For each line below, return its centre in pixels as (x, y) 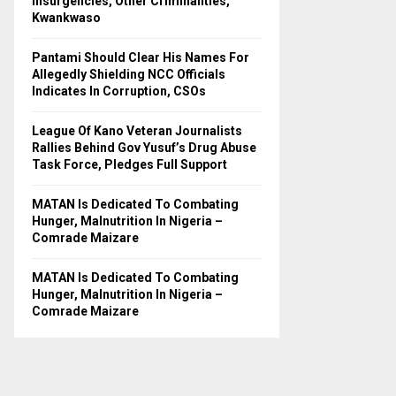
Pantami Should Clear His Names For (141, 57)
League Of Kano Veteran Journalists (137, 131)
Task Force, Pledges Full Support (129, 164)
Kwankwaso (66, 18)
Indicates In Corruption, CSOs (119, 91)
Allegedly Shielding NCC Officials (129, 74)
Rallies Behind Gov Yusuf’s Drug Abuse (144, 148)
